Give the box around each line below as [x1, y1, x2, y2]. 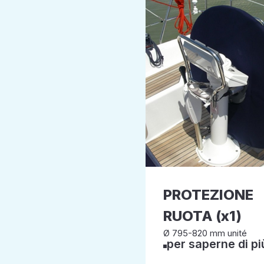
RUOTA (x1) [163, 207, 242, 225]
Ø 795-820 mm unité [163, 227, 247, 239]
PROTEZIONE [163, 186, 253, 203]
